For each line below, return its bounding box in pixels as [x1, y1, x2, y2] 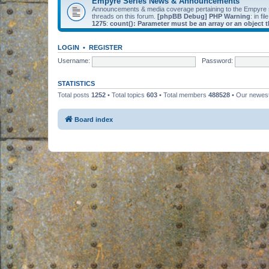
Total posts [58, 91, 91, 98]
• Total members [157, 91, 208, 98]
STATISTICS [58, 79, 95, 87]
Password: [201, 57, 233, 65]
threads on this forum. [92, 12, 157, 20]
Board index [74, 116, 113, 123]
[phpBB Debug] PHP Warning [157, 12, 250, 20]
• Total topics [106, 91, 147, 98]
